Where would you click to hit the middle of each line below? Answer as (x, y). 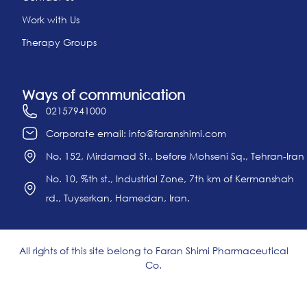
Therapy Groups (59, 42)
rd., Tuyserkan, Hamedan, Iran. (118, 197)
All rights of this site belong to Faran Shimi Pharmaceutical (153, 250)
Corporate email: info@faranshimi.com (136, 133)
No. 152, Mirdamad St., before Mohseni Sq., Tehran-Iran (175, 156)
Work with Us (51, 19)
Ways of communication (103, 94)
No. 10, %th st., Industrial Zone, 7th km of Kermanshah (170, 178)
